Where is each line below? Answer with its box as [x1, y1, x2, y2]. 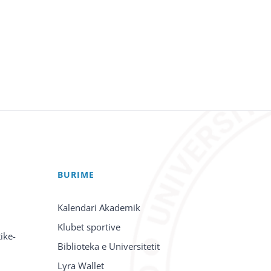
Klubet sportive [57, 221, 121, 233]
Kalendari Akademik [57, 201, 141, 214]
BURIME [57, 169, 95, 180]
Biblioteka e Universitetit [57, 240, 160, 252]
